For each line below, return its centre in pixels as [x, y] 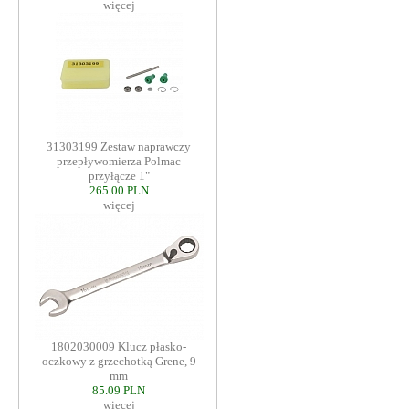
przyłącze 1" [119, 176]
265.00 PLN [119, 191]
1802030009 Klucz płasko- [119, 347]
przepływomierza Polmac [119, 162]
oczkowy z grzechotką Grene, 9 [119, 362]
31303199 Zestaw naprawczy [119, 147]
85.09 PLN [119, 391]
